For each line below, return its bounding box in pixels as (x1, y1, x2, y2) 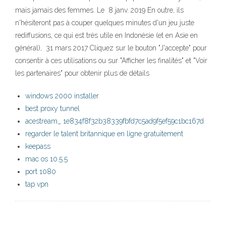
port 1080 (25, 167, 56, 176)
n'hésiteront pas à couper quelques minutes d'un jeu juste (15, 19, 194, 27)
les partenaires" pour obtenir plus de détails (15, 69, 151, 78)
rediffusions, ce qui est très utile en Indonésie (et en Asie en (15, 31, 198, 40)
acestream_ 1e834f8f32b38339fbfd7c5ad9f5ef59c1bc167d (25, 117, 204, 126)
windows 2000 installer (25, 92, 99, 100)
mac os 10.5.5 (25, 155, 68, 163)
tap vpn (25, 180, 48, 189)
